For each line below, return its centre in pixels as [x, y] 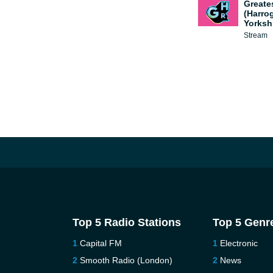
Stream [256, 35]
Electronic [239, 243]
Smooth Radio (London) [126, 260]
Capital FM [101, 243]
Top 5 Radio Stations [126, 222]
